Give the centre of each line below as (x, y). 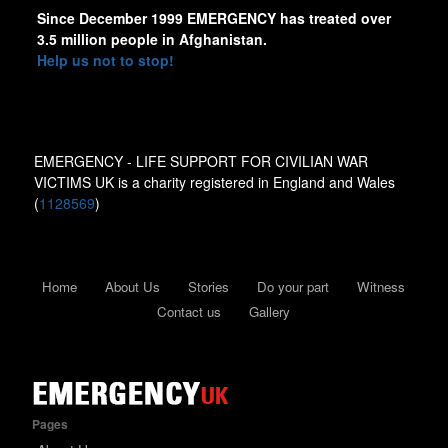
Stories (209, 287)
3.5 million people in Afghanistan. (151, 39)
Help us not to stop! (105, 60)
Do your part (293, 287)
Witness (381, 287)
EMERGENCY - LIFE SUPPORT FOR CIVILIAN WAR (200, 161)
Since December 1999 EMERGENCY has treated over (213, 18)
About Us (133, 287)
